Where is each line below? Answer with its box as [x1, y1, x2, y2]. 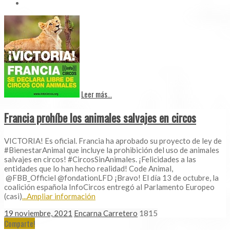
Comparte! [4, 217, 35, 229]
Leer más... [81, 88, 112, 100]
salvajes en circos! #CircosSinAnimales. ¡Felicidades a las [4, 154, 196, 164]
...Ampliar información [22, 191, 95, 201]
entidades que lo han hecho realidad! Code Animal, [4, 163, 173, 173]
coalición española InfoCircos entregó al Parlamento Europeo [4, 182, 215, 191]
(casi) [4, 191, 22, 201]
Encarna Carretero [74, 208, 138, 218]
